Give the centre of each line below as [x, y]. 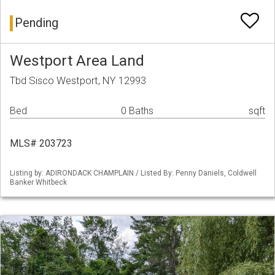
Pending [37, 23]
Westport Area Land [77, 61]
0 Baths [137, 111]
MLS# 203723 [41, 144]
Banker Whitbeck [38, 183]
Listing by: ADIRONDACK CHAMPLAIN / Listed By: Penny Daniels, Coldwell [133, 173]
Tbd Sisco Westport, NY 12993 [78, 81]
